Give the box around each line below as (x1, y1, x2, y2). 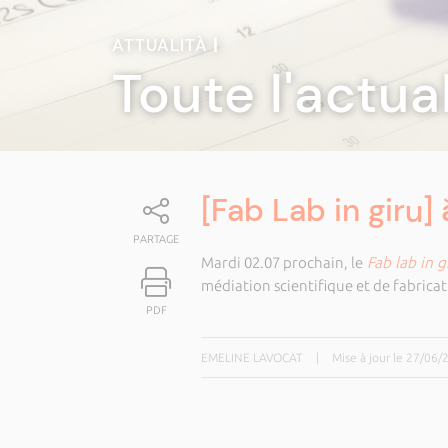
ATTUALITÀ (112, 34, 213, 56)
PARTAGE (133, 233, 180, 245)
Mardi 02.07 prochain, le (200, 254, 363, 271)
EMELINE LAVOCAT (200, 351, 303, 364)
